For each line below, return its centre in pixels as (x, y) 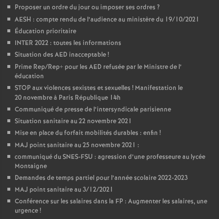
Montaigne (31, 166)
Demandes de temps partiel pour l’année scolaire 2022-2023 (101, 178)
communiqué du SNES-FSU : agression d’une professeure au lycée (110, 157)
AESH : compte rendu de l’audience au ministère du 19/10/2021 (107, 20)
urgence (26, 211)
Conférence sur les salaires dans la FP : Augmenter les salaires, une (111, 202)
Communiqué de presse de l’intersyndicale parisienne (93, 110)
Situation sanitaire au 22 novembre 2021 (73, 121)
